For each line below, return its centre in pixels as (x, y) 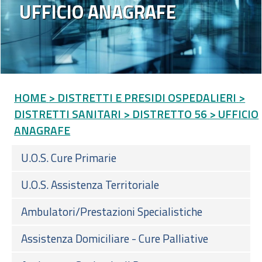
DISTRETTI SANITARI (68, 113)
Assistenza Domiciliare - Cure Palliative (115, 238)
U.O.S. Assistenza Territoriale (90, 184)
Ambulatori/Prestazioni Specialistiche (112, 211)
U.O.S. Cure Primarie (69, 157)
